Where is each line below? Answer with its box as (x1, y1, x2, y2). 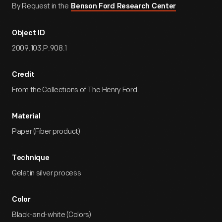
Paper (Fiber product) (12, 127, 80, 136)
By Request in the (12, 1, 70, 11)
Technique (12, 155, 50, 162)
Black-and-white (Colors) (12, 210, 91, 220)
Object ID (12, 30, 45, 37)
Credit (12, 71, 35, 79)
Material (12, 113, 41, 120)
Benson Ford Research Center (71, 3, 176, 10)
